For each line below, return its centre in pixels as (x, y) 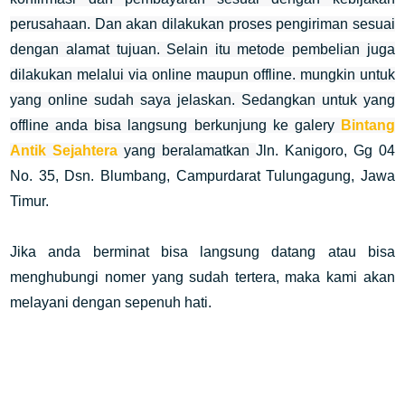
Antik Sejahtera (64, 151)
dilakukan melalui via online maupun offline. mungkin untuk (202, 75)
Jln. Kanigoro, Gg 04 (325, 151)
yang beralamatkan (187, 151)
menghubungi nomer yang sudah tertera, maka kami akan (202, 277)
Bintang (367, 125)
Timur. (30, 201)
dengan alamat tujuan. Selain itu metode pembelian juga (202, 49)
